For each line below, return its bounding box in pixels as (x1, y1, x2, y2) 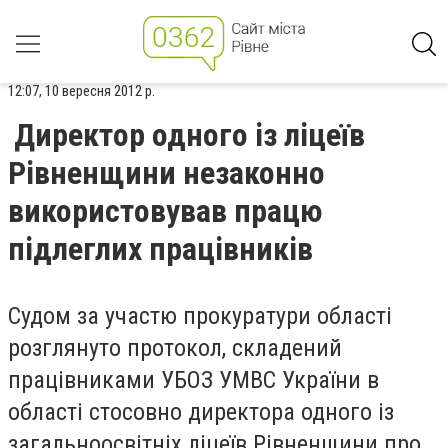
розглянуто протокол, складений (8, 334, 342, 362)
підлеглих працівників (8, 230, 313, 268)
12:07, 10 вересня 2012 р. (8, 82, 155, 100)
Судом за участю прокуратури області (8, 302, 392, 330)
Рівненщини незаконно (8, 154, 325, 192)
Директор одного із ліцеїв (14, 116, 365, 154)
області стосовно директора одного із (8, 398, 394, 426)
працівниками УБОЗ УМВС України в (8, 366, 379, 394)
